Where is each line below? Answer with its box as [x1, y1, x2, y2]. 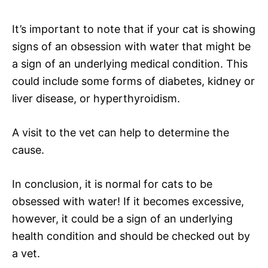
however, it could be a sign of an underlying [12, 212, 233, 225]
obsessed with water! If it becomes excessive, [12, 194, 244, 208]
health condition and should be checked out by [12, 229, 250, 242]
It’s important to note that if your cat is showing [12, 22, 255, 35]
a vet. [12, 246, 40, 260]
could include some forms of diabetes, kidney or [12, 74, 255, 87]
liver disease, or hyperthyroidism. [12, 92, 180, 105]
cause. [12, 143, 44, 156]
